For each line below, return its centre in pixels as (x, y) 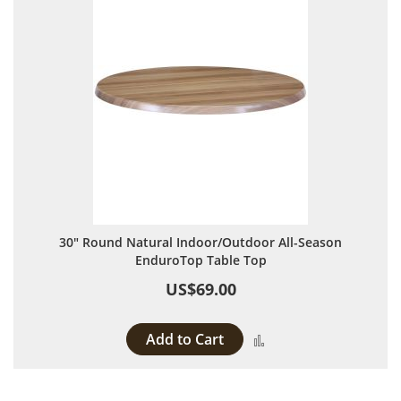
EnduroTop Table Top (200, 260)
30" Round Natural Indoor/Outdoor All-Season (200, 242)
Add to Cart (185, 339)
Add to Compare (320, 338)
